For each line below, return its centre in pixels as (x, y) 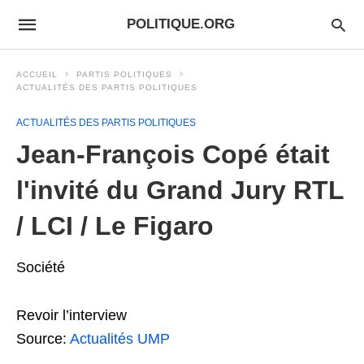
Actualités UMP (120, 339)
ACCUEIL (37, 74)
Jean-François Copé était (173, 154)
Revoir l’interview (71, 315)
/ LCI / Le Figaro (115, 226)
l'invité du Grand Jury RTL (180, 190)
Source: (43, 339)
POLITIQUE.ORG (181, 24)
